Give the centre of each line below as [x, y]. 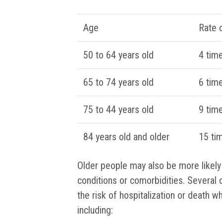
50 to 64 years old [118, 55]
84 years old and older [126, 137]
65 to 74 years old [118, 83]
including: [96, 210]
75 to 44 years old [118, 110]
